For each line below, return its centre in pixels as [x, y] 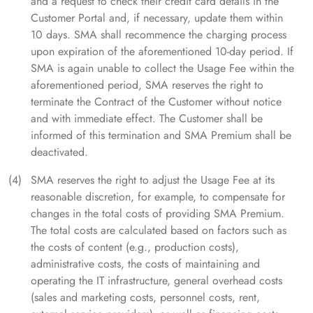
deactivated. [59, 152]
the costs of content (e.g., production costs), [135, 247]
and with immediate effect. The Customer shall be [147, 119]
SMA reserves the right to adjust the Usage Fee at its [153, 180]
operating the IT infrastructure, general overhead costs [156, 281]
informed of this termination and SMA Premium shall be [161, 136]
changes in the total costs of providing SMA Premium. [158, 214]
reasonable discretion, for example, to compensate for [158, 197]
